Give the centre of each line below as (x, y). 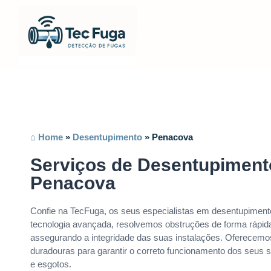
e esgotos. (51, 264)
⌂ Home (47, 137)
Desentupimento (107, 137)
